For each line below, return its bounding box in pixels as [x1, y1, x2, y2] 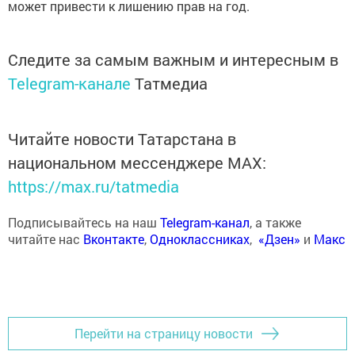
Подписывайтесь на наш [8, 213, 160, 231]
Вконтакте [83, 230, 144, 247]
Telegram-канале [8, 72, 131, 94]
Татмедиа [135, 72, 208, 94]
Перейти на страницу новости [74, 325, 253, 342]
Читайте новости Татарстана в [8, 128, 236, 149]
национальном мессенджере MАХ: [8, 151, 266, 173]
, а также [250, 213, 301, 231]
